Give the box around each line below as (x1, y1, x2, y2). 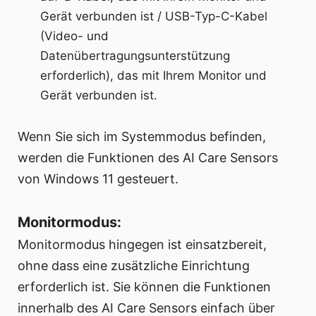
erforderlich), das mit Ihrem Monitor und (40, 68, 267, 83)
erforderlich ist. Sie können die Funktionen (18, 279, 271, 295)
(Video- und (40, 29, 109, 44)
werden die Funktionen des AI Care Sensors (18, 150, 278, 166)
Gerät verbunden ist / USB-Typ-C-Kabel (40, 9, 268, 24)
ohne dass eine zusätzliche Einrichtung (18, 258, 250, 274)
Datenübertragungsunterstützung (40, 49, 231, 63)
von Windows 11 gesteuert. (18, 171, 178, 187)
